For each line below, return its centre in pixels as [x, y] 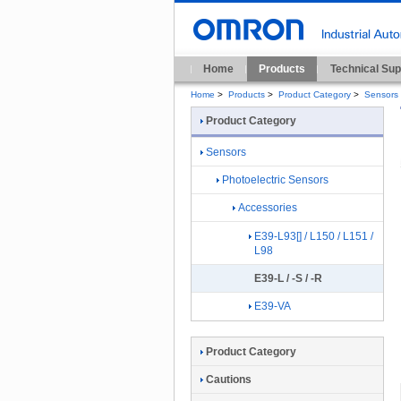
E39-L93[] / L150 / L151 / [314, 236]
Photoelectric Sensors [275, 179]
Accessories [268, 208]
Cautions [229, 380]
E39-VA [273, 307]
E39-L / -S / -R [288, 279]
